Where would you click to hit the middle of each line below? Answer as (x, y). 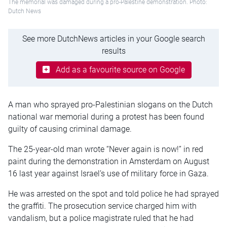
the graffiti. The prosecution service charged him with (102, 206)
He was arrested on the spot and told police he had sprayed (113, 194)
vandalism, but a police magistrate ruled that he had (101, 218)
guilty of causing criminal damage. (70, 129)
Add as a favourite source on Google (120, 69)
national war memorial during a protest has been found (106, 117)
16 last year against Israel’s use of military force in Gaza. (108, 173)
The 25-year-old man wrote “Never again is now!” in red (106, 149)
